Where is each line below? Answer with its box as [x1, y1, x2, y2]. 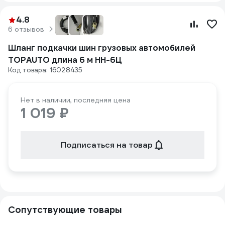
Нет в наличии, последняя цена [21, 95, 131, 104]
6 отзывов [8, 25, 44, 34]
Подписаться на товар [60, 140, 153, 150]
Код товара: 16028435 [8, 66, 82, 74]
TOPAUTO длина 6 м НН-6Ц [8, 55, 122, 65]
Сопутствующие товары [8, 204, 122, 215]
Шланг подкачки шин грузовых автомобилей [8, 43, 195, 53]
